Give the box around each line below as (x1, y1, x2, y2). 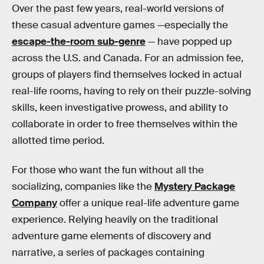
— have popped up (146, 35, 232, 48)
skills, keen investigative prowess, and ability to (12, 101, 228, 114)
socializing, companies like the (12, 180, 154, 193)
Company (12, 196, 57, 209)
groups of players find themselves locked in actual (12, 68, 242, 81)
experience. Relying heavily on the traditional (12, 213, 218, 226)
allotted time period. (12, 134, 104, 147)
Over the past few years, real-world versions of (12, 2, 224, 15)
